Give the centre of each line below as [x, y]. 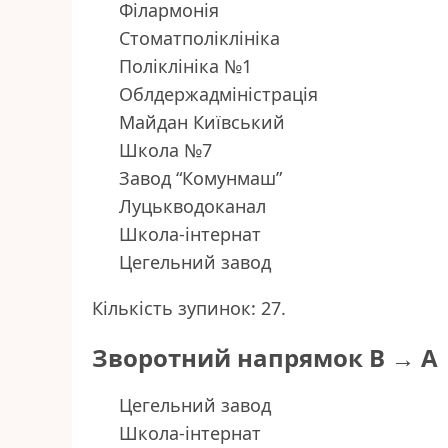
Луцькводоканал [192, 206]
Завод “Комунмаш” [200, 178]
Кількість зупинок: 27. [189, 308]
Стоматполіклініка [199, 38]
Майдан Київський [202, 122]
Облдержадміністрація [218, 94]
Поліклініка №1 [185, 66]
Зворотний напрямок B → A [265, 358]
